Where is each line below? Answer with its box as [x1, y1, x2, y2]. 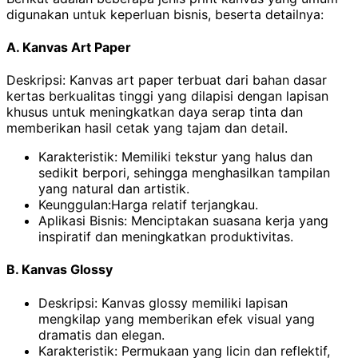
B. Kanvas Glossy [6, 261, 113, 278]
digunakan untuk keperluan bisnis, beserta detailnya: [6, 6, 324, 22]
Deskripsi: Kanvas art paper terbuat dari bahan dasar [6, 72, 327, 89]
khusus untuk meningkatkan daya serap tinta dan [6, 104, 303, 121]
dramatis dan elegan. [38, 326, 165, 343]
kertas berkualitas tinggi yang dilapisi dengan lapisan [6, 88, 328, 105]
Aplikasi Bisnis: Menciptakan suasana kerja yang [38, 213, 328, 229]
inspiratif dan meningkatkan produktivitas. [38, 229, 293, 245]
